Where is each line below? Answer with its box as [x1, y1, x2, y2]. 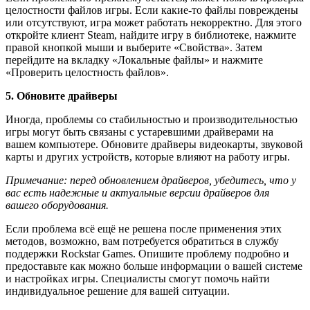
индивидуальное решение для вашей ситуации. [6, 285, 230, 298]
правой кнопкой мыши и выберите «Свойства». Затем [6, 42, 262, 54]
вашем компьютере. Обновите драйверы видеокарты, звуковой [6, 138, 303, 151]
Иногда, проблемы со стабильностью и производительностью [6, 113, 298, 126]
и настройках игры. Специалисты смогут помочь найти [6, 273, 270, 285]
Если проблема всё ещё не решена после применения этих [6, 223, 282, 235]
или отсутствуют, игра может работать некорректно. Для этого [6, 17, 302, 29]
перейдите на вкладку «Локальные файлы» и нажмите [6, 54, 263, 66]
